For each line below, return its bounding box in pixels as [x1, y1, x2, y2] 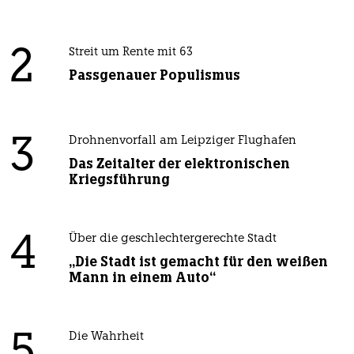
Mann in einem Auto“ [68, 269, 216, 287]
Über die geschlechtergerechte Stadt [68, 233, 277, 246]
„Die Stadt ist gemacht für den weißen [68, 253, 328, 271]
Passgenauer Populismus [68, 66, 240, 85]
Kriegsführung [68, 171, 170, 189]
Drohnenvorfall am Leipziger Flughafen [68, 135, 296, 148]
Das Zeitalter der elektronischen [68, 155, 290, 173]
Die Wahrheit [68, 331, 144, 344]
